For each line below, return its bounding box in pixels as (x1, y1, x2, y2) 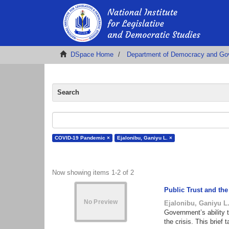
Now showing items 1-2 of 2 (52, 169, 134, 176)
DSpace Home (71, 51, 113, 58)
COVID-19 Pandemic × (55, 135, 110, 141)
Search (57, 88, 79, 96)
